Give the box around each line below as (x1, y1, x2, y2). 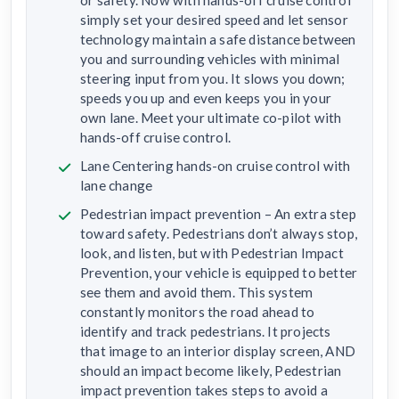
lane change (80, 176, 153, 193)
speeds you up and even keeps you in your (80, 89, 331, 106)
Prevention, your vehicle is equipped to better (80, 264, 358, 281)
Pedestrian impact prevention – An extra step (80, 205, 356, 222)
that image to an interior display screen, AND (80, 342, 355, 359)
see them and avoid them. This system (80, 283, 313, 300)
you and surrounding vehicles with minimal (80, 50, 340, 67)
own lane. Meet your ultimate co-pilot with (80, 109, 342, 126)
